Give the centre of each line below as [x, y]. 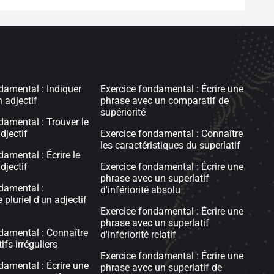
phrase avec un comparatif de [164, 101]
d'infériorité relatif [138, 235]
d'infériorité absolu [140, 190]
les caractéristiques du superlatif [170, 145]
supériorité [123, 112]
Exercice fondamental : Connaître [171, 134]
